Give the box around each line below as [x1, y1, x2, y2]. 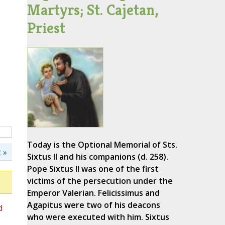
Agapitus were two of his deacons [27, 199, 160, 211]
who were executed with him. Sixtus [27, 211, 169, 223]
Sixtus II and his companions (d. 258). [27, 151, 168, 163]
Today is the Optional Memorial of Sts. [27, 139, 177, 151]
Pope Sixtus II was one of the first [27, 163, 159, 175]
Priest [27, 19, 65, 38]
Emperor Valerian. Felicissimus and [27, 187, 160, 199]
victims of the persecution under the [27, 175, 173, 187]
